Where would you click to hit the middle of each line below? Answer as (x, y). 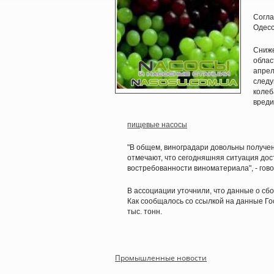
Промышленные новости (161, 258)
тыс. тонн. (145, 212)
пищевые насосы (157, 125)
